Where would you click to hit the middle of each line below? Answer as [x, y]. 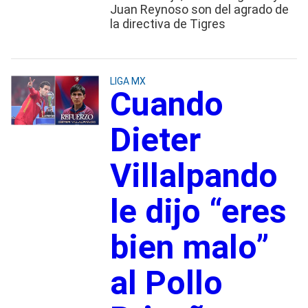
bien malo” [189, 247]
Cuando [166, 104]
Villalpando [194, 175]
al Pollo [166, 283]
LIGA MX [128, 81]
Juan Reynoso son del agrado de [199, 9]
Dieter [155, 140]
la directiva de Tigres [167, 23]
